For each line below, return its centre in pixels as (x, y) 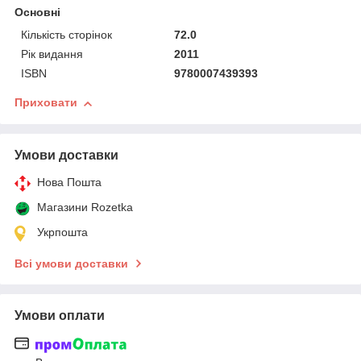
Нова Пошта (69, 183)
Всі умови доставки (71, 264)
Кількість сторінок (66, 35)
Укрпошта (62, 232)
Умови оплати (60, 316)
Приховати (46, 103)
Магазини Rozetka (85, 207)
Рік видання (52, 54)
